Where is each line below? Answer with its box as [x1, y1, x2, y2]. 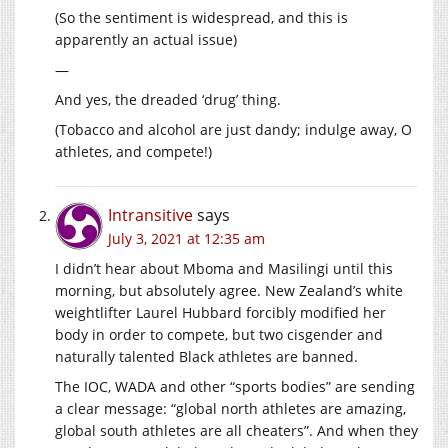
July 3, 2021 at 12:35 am [108, 228, 265, 248]
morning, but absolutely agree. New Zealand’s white [55, 280, 403, 300]
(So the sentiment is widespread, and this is [55, 7, 348, 27]
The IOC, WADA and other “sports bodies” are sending [55, 376, 415, 396]
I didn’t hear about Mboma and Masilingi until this [55, 258, 393, 278]
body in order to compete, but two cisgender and [55, 324, 383, 344]
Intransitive [108, 203, 193, 226]
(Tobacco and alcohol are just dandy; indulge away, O [55, 119, 412, 139]
